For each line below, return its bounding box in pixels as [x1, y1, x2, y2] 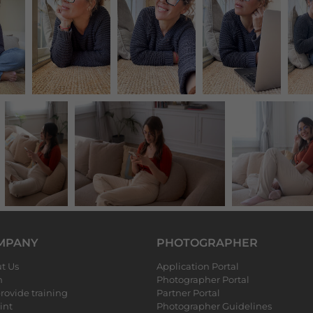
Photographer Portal [156, 274, 249, 285]
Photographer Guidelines [156, 300, 272, 312]
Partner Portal [156, 287, 220, 298]
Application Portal [156, 261, 239, 272]
